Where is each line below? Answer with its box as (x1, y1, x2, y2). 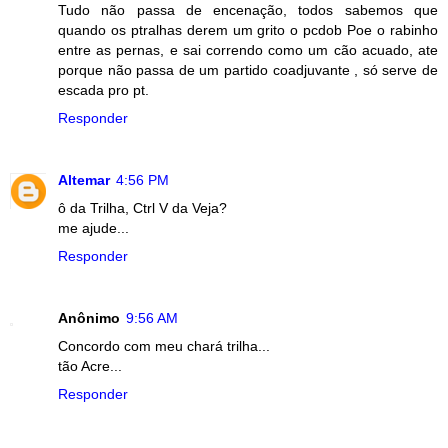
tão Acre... (58, 357, 122, 374)
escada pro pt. (58, 81, 149, 98)
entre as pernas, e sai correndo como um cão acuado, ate (58, 41, 438, 58)
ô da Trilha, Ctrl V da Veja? (58, 199, 227, 216)
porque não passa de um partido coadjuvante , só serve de (58, 61, 438, 78)
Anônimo (58, 309, 120, 326)
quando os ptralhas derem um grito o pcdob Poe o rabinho (58, 21, 438, 38)
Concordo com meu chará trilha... (58, 337, 270, 354)
